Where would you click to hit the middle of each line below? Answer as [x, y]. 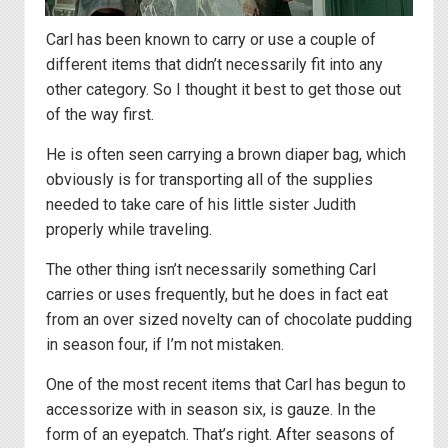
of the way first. [100, 115]
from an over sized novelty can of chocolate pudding [229, 320]
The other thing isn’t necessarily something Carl [211, 270]
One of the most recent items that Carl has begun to [226, 385]
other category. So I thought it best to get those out [223, 90]
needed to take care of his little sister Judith [201, 205]
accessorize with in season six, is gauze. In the [211, 410]
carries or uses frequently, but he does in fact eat [217, 295]
